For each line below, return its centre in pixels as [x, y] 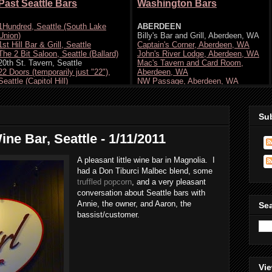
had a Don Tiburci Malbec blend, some [145, 171]
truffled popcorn [104, 182]
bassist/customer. [108, 215]
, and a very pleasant [169, 182]
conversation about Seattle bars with [141, 193]
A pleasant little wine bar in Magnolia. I [146, 160]
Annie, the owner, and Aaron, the [134, 204]
